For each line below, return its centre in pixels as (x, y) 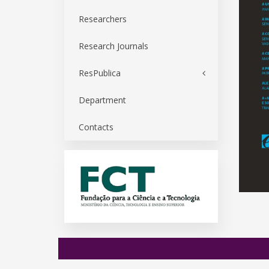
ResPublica (100, 73)
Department (102, 100)
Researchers (103, 19)
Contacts (96, 127)
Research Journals (113, 46)
